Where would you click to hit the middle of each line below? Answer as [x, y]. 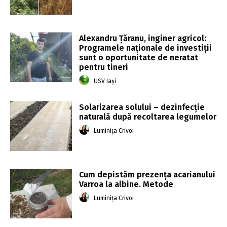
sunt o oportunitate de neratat [139, 57]
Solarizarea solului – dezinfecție [142, 107]
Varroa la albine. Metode [126, 184]
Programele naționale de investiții [146, 48]
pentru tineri [104, 67]
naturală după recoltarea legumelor [148, 117]
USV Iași [105, 81]
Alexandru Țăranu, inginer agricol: [143, 38]
